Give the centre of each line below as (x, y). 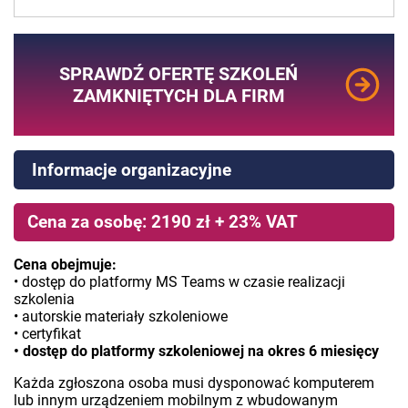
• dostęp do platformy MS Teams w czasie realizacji (179, 281)
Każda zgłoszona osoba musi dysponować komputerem (194, 382)
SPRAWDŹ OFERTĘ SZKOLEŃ (178, 73)
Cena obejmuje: (65, 264)
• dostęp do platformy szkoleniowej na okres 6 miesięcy (196, 351)
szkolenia (44, 299)
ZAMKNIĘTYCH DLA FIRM (178, 95)
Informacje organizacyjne (132, 169)
